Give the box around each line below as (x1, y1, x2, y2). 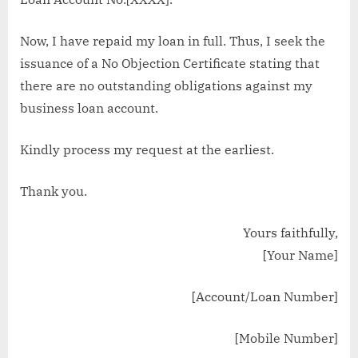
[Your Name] (263, 247, 338, 264)
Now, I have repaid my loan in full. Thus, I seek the (20, 33, 325, 50)
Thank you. (20, 183, 87, 200)
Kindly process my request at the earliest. (20, 141, 274, 158)
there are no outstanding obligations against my (20, 78, 312, 94)
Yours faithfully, (243, 225, 338, 241)
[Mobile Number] (232, 330, 338, 347)
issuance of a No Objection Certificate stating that (20, 55, 320, 72)
